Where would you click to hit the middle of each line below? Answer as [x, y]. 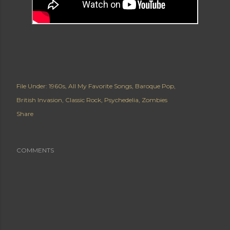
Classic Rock [83, 100]
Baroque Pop [155, 86]
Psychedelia [121, 100]
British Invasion [39, 100]
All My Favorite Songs [100, 86]
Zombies [155, 100]
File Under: [32, 86]
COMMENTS [35, 150]
